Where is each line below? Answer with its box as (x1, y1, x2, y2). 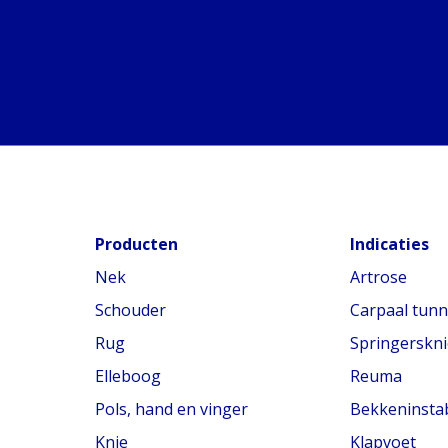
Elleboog (95, 365, 161, 387)
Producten (95, 233, 178, 255)
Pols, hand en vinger (95, 398, 248, 420)
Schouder (95, 299, 166, 321)
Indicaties (349, 233, 429, 255)
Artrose (349, 266, 407, 288)
